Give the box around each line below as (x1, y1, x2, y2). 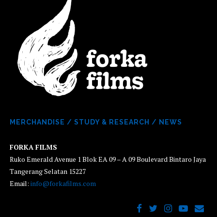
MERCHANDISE (10, 118, 65, 126)
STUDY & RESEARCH (74, 118, 150, 126)
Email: (10, 179, 31, 188)
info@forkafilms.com (31, 179, 96, 188)
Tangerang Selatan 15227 (10, 167, 86, 176)
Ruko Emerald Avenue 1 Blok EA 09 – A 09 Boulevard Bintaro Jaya (10, 155, 206, 164)
